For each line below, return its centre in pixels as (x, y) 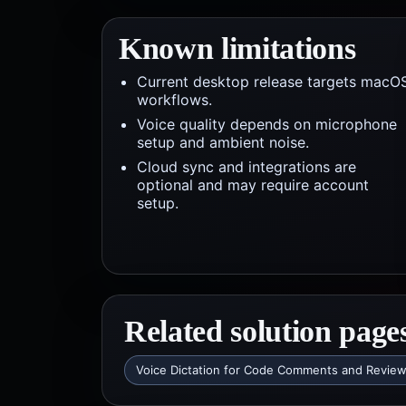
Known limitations (237, 48)
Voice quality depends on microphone (267, 124)
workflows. (174, 100)
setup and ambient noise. (223, 142)
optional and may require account (253, 185)
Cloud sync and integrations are (246, 167)
